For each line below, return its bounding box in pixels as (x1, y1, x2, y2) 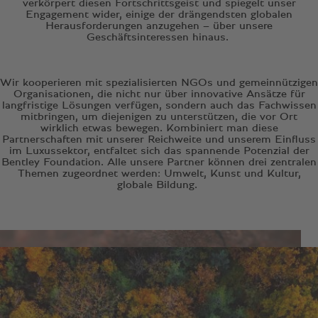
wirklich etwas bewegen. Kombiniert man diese (40, 122, 278, 134)
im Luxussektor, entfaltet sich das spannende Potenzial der (9, 145, 309, 157)
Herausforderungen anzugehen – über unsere (45, 20, 273, 32)
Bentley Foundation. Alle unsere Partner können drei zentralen (1, 156, 317, 168)
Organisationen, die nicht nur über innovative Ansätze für (13, 88, 305, 100)
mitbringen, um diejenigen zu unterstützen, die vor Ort (21, 111, 297, 123)
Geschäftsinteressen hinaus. (86, 31, 232, 43)
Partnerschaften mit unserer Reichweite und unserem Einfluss (2, 133, 316, 146)
